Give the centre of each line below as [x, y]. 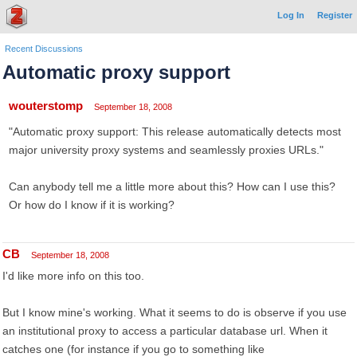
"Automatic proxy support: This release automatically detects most [175, 131]
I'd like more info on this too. [73, 276]
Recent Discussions [44, 49]
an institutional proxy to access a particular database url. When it [165, 331]
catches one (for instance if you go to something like [133, 349]
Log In [291, 15]
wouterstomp [46, 106]
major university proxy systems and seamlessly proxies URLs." [166, 150]
